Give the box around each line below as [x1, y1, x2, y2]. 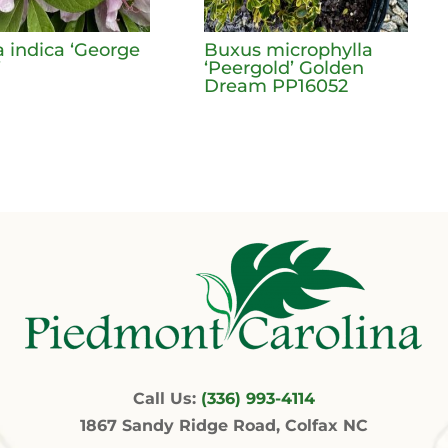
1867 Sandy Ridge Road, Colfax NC [80, 416, 368, 436]
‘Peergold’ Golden [203, 56, 364, 79]
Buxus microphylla [203, 38, 373, 61]
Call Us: [133, 389, 201, 409]
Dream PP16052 [203, 74, 348, 97]
